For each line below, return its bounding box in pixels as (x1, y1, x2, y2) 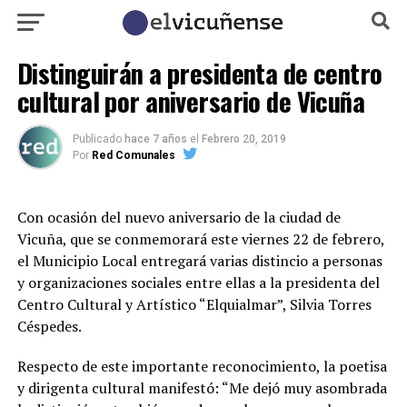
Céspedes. (16, 316, 82, 336)
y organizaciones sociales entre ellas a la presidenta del (16, 273, 380, 293)
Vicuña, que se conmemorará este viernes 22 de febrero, (16, 229, 384, 249)
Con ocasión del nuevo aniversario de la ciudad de (16, 207, 341, 227)
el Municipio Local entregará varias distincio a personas (16, 251, 382, 271)
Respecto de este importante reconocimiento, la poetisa (16, 356, 387, 376)
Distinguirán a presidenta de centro (16, 54, 382, 92)
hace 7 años (124, 133, 187, 145)
